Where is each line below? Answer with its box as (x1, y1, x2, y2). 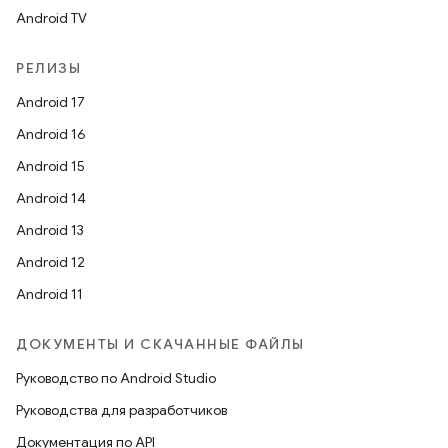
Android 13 (16, 221, 84, 239)
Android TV (16, 9, 87, 27)
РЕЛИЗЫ (16, 59, 81, 77)
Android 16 (16, 125, 86, 143)
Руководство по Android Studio (16, 369, 216, 387)
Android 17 (16, 93, 85, 111)
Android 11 (16, 285, 83, 303)
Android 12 (16, 253, 85, 271)
